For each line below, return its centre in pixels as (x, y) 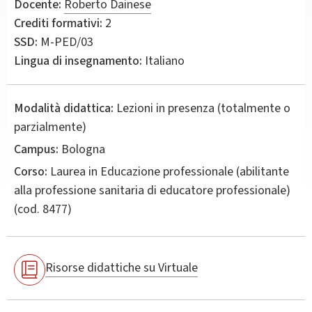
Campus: (36, 149)
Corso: (31, 171)
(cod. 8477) (43, 209)
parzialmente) (50, 127)
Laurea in (74, 171)
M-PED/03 (65, 42)
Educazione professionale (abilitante (195, 171)
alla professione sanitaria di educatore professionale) (152, 190)
